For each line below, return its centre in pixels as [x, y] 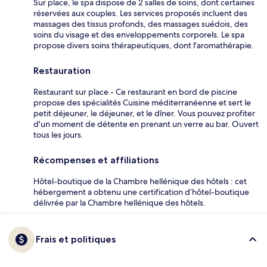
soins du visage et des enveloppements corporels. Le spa [139, 34]
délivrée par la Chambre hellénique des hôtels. [119, 202]
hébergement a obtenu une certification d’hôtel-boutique [141, 192]
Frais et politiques [76, 239]
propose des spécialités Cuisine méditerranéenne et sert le [142, 102]
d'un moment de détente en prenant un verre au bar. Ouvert [146, 124]
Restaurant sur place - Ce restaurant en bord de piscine [135, 91]
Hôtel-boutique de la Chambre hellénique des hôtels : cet [140, 181]
